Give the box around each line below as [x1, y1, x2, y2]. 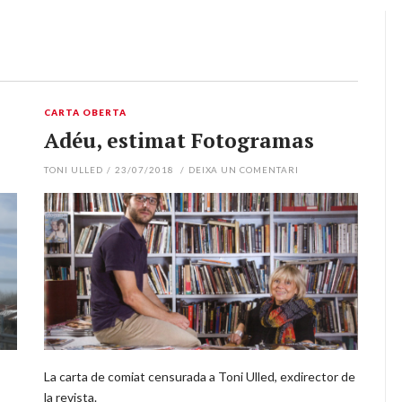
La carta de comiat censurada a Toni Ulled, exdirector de [44, 368, 355, 384]
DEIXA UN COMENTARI [188, 163, 300, 175]
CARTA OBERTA [44, 106, 127, 118]
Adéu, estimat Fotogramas [44, 126, 314, 154]
